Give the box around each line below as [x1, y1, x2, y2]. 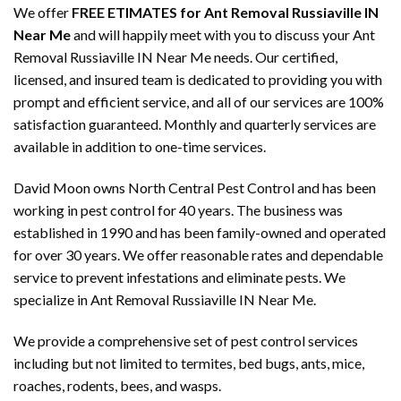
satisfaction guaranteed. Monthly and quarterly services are [13, 115, 376, 133]
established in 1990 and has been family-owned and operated [13, 224, 386, 242]
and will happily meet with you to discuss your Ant [71, 26, 375, 44]
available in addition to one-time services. [13, 138, 266, 156]
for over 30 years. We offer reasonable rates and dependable [13, 246, 383, 264]
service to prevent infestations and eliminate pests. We [13, 269, 346, 286]
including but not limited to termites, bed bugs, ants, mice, [13, 354, 364, 371]
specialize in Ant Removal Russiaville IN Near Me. [13, 291, 316, 309]
